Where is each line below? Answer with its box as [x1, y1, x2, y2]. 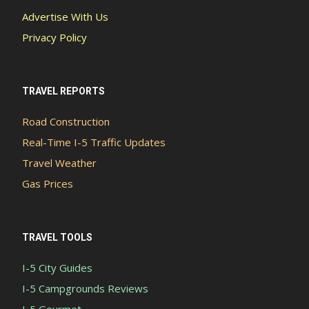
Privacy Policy [22, 30, 87, 45]
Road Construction [22, 114, 110, 129]
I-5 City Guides [22, 261, 92, 275]
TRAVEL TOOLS [22, 232, 92, 243]
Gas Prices [22, 177, 73, 191]
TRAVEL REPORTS [22, 86, 105, 97]
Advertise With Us [22, 10, 108, 24]
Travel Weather [22, 156, 97, 170]
